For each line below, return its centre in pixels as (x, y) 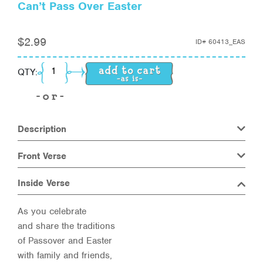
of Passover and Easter (65, 240)
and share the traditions (66, 226)
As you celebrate (52, 211)
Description (42, 129)
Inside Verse (44, 183)
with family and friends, (65, 255)
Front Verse (42, 156)
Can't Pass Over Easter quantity (109, 68)
